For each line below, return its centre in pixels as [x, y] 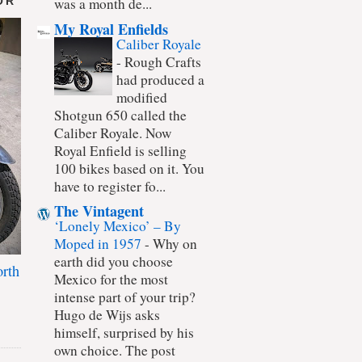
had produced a [160, 79]
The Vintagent [99, 211]
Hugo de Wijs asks [107, 315]
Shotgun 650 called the [120, 115]
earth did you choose [114, 262]
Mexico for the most [111, 280]
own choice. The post [115, 351]
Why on [175, 244]
